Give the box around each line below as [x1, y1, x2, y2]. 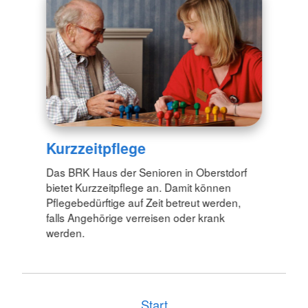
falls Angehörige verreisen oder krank [46, 210, 225, 225]
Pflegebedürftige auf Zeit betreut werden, [46, 195, 241, 210]
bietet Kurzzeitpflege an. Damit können [46, 179, 232, 195]
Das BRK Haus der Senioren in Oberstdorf [46, 164, 247, 180]
